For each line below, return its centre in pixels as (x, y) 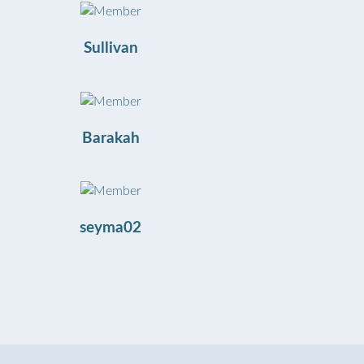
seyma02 (110, 228)
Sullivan (110, 49)
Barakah (110, 138)
